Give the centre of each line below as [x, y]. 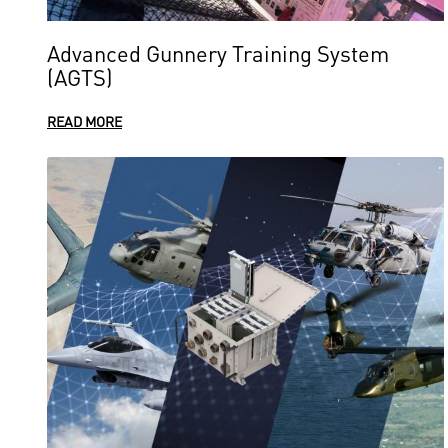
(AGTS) [80, 76]
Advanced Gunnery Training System [218, 52]
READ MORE [84, 121]
